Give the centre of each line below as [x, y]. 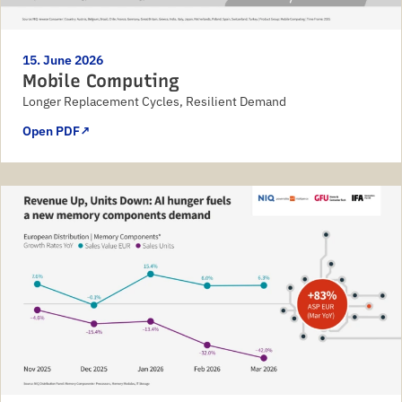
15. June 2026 [63, 61]
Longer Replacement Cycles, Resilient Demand [154, 102]
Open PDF [51, 131]
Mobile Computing [101, 81]
